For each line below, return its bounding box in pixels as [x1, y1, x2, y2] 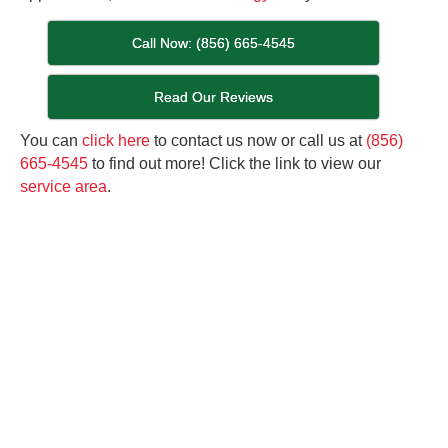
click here [82, 132, 150, 150]
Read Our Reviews [154, 89, 274, 106]
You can [20, 132, 82, 150]
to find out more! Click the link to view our [88, 155, 381, 173]
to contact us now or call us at [150, 132, 366, 150]
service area [20, 178, 107, 196]
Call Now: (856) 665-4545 [132, 35, 296, 52]
